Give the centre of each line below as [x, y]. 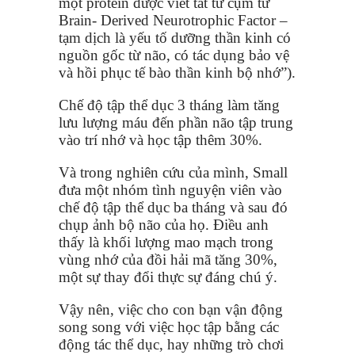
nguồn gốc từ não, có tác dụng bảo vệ [174, 55]
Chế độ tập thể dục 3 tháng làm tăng [169, 105]
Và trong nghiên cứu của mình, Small [173, 172]
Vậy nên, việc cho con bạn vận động [171, 309]
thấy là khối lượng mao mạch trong [166, 242]
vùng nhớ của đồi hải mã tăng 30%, [168, 259]
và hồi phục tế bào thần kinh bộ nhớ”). [177, 72]
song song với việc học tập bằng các [169, 326]
